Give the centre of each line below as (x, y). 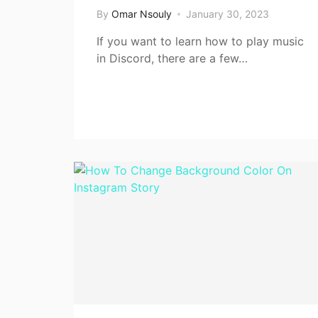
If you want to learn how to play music (200, 41)
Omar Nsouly (142, 13)
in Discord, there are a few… (172, 58)
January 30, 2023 (227, 13)
